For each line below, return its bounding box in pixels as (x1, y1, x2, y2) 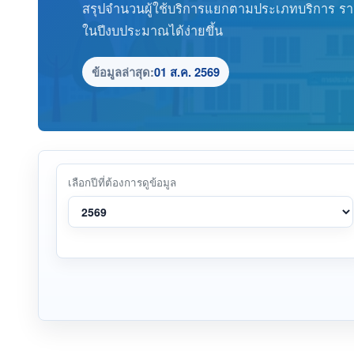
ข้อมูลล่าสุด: (92, 62, 154, 81)
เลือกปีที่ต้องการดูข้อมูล (68, 174, 176, 190)
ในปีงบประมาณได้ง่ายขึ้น (82, 20, 223, 40)
